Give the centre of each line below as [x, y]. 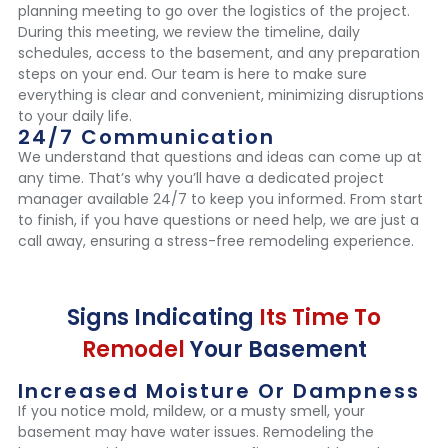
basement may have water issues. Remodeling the [196, 432]
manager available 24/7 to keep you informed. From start [220, 199]
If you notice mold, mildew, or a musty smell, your [191, 411]
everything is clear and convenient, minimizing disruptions [221, 95]
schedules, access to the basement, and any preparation [219, 53]
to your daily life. [75, 116]
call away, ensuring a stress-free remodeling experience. [216, 241]
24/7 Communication [146, 137]
